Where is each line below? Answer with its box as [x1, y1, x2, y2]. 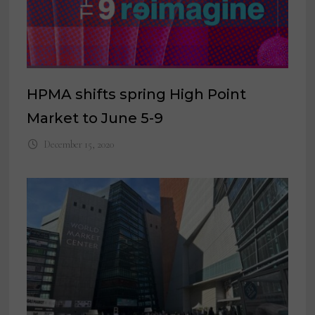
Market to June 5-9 [27, 110, 164, 127]
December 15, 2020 [43, 139, 114, 151]
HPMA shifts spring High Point [27, 86, 247, 103]
